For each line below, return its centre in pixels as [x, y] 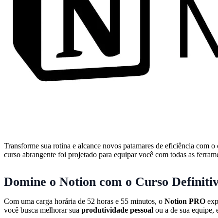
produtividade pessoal [117, 210]
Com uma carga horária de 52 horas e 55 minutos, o [84, 201]
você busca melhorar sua [43, 210]
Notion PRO [185, 201]
